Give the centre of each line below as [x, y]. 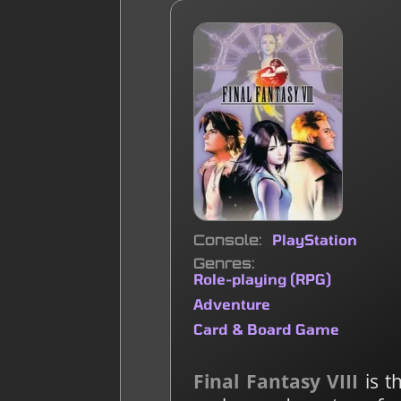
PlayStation [315, 239]
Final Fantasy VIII [276, 381]
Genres [223, 263]
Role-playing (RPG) [263, 278]
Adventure [232, 303]
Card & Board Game [267, 328]
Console [226, 239]
